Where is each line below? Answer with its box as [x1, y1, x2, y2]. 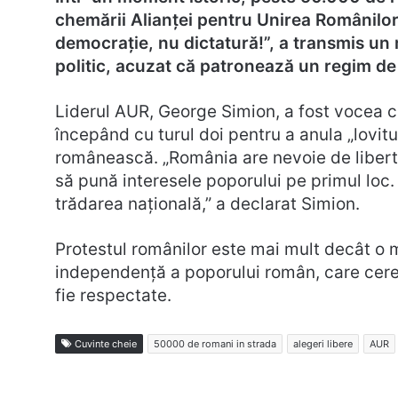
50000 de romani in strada [154, 338, 276, 351]
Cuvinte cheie [72, 338, 137, 351]
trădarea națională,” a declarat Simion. [55, 194, 360, 215]
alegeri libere [293, 338, 353, 351]
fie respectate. [55, 285, 171, 306]
